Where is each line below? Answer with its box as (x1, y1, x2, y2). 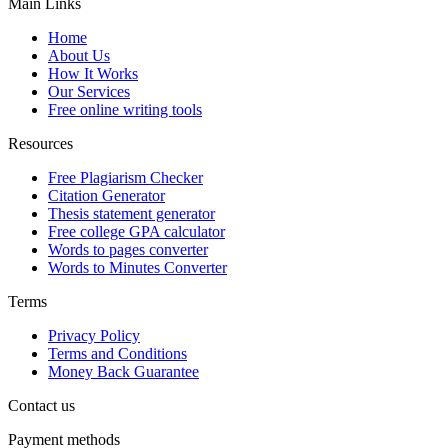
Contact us (8, 396, 75, 414)
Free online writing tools (48, 100, 202, 118)
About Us (48, 46, 110, 64)
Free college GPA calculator (48, 222, 225, 240)
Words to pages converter (48, 240, 208, 258)
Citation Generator (48, 186, 165, 204)
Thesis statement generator (48, 204, 215, 222)
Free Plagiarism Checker (48, 168, 203, 186)
